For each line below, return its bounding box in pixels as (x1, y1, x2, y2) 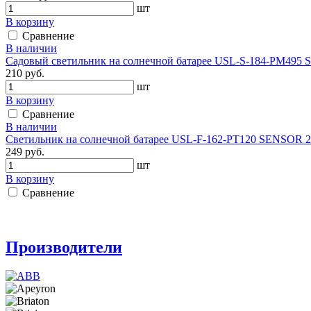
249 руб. (6, 145, 44, 158)
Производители (6, 237, 122, 256)
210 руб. (6, 67, 44, 79)
